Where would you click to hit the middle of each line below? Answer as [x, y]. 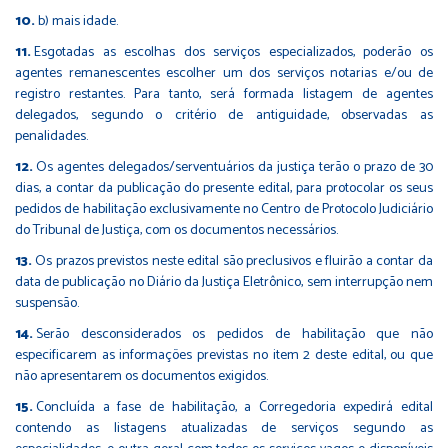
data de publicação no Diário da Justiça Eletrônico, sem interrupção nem [224, 282]
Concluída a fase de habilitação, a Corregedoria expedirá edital [234, 407]
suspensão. [47, 303]
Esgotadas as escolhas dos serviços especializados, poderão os [233, 52]
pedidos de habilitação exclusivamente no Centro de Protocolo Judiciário [224, 209]
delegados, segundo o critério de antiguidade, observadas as [224, 115]
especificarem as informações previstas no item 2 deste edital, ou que [224, 355]
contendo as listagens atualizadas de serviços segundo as [224, 428]
